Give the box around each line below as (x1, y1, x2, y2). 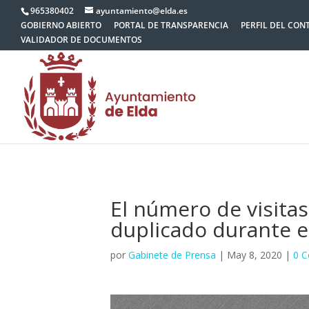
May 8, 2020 (227, 248, 282, 261)
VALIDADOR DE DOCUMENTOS (21, 34, 142, 46)
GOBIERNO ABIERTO (21, 19, 101, 31)
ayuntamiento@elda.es (96, 5, 188, 17)
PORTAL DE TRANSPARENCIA (114, 19, 228, 31)
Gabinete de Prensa (128, 248, 216, 261)
